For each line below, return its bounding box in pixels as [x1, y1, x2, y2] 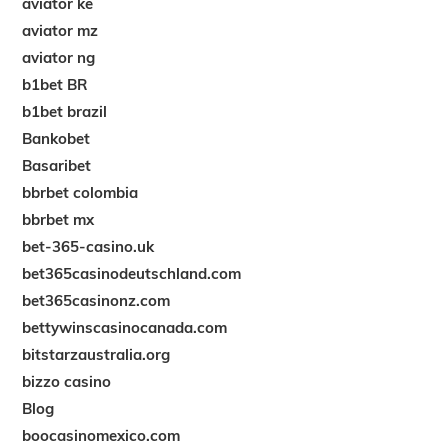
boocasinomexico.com [22, 425, 181, 445]
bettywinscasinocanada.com [22, 317, 228, 337]
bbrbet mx [22, 209, 95, 229]
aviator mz [22, 20, 99, 40]
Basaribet [22, 155, 92, 175]
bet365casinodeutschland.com [22, 263, 242, 283]
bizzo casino [22, 371, 112, 391]
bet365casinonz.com [22, 290, 171, 310]
